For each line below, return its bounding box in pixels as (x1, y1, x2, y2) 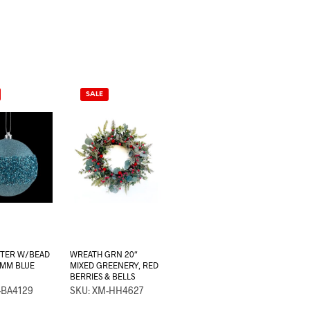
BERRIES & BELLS (70, 271, 136, 282)
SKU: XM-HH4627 (70, 284, 144, 297)
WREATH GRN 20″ (70, 249, 138, 259)
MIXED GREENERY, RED (70, 260, 159, 271)
